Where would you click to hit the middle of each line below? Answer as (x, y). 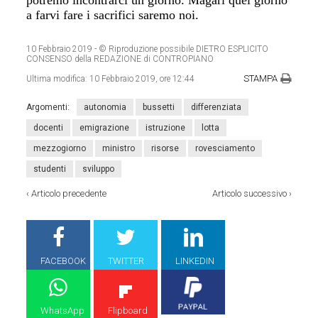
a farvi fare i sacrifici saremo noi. (113, 15)
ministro (119, 149)
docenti (49, 128)
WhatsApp (63, 311)
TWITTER (126, 261)
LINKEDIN (195, 261)
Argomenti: (48, 108)
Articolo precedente (69, 194)
